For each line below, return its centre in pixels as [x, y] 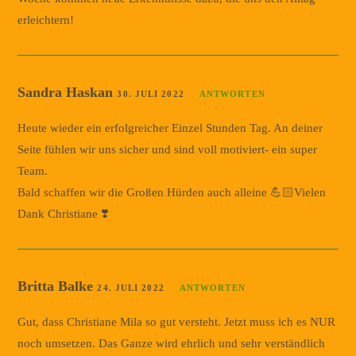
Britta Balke [58, 286]
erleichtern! [46, 19]
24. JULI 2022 [131, 287]
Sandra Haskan [68, 92]
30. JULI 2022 [151, 93]
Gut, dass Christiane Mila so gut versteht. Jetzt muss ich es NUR [177, 321]
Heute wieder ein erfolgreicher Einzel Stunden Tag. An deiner [170, 128]
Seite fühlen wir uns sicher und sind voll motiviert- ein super [168, 149]
